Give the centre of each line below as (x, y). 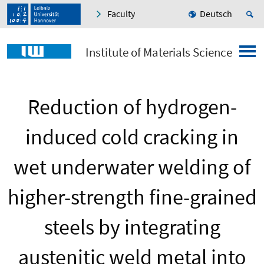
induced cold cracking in (132, 137)
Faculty (121, 14)
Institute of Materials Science (159, 52)
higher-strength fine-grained (132, 197)
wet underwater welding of (132, 167)
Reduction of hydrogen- (132, 107)
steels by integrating (132, 227)
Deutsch (216, 14)
